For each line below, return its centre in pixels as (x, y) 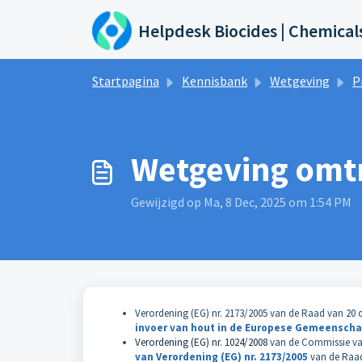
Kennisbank (215, 81)
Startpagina (126, 81)
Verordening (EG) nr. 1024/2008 (201, 342)
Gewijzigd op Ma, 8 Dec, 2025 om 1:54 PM (241, 202)
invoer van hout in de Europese (215, 328)
